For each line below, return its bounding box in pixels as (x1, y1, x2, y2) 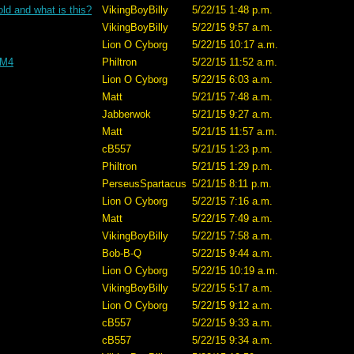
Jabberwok (102, 108, 151, 120)
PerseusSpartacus (102, 178, 186, 190)
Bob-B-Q (102, 247, 141, 259)
